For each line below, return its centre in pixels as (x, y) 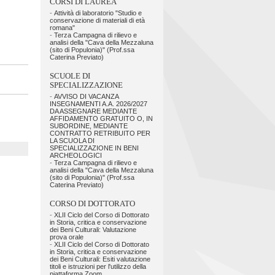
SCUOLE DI (70, 76)
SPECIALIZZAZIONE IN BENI (94, 148)
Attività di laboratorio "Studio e (98, 13)
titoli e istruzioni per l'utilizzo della (98, 266)
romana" (62, 28)
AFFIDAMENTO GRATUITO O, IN (101, 118)
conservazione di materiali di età (97, 20)
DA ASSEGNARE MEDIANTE (93, 111)
